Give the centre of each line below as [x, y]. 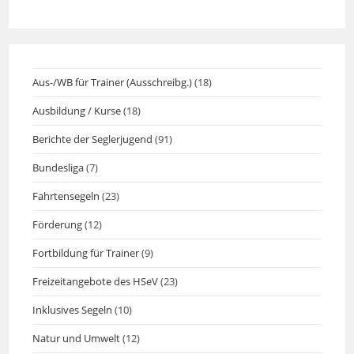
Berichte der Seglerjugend [93, 139]
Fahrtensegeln [66, 196]
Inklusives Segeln [73, 310]
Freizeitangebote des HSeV [96, 281]
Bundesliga [58, 168]
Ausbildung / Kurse [77, 111]
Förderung [58, 224]
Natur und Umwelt [77, 338]
